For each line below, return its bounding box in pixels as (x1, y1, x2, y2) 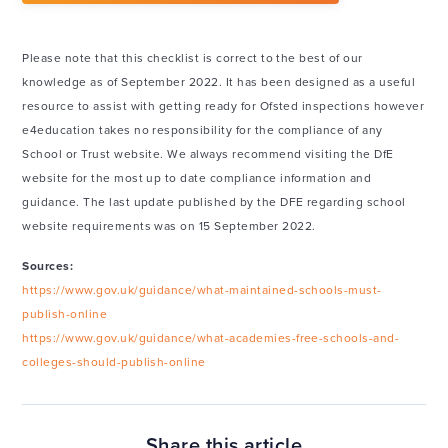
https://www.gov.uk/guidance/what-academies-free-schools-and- (22, 329, 400, 347)
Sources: (22, 257, 74, 274)
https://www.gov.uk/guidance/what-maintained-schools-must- (22, 281, 382, 299)
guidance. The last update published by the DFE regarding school (22, 193, 406, 211)
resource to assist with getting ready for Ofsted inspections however (22, 97, 425, 115)
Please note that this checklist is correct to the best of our (22, 49, 363, 67)
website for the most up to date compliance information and (22, 169, 372, 187)
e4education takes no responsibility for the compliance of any (22, 121, 383, 139)
